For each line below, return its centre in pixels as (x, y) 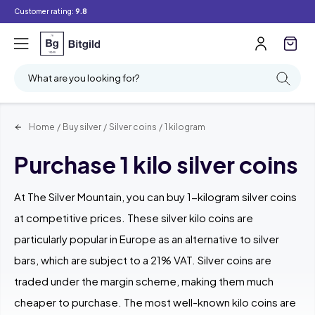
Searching (239, 17)
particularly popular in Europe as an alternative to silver (147, 238)
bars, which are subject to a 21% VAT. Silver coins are (143, 259)
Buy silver (82, 127)
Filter (92, 17)
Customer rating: (45, 11)
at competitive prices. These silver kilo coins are (134, 217)
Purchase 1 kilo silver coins (156, 164)
